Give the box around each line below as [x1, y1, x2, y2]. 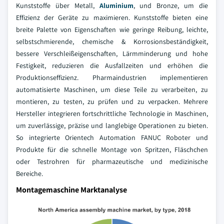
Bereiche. [16, 169, 43, 178]
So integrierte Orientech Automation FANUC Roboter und [16, 133, 208, 142]
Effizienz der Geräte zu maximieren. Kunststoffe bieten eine [16, 13, 208, 22]
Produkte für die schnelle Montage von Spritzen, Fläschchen [16, 145, 208, 154]
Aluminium [99, 1, 133, 10]
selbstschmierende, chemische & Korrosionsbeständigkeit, [16, 37, 208, 46]
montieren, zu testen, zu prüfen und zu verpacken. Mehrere [16, 97, 208, 106]
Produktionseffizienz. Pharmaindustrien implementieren [16, 73, 208, 82]
